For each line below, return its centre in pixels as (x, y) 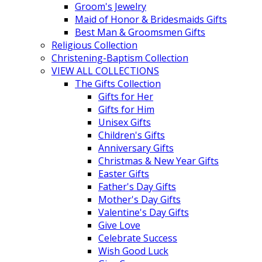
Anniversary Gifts (136, 148)
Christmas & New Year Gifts (158, 161)
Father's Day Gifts (137, 186)
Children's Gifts (132, 135)
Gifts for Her (126, 96)
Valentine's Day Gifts (144, 212)
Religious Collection (94, 45)
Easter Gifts (124, 173)
